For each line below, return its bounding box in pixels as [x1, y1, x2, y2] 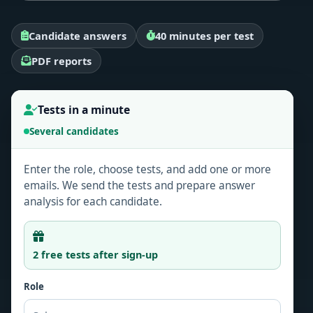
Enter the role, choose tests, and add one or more [24, 162, 271, 177]
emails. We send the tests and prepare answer [24, 178, 255, 193]
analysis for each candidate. [24, 194, 162, 209]
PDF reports [31, 53, 92, 68]
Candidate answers [29, 28, 126, 43]
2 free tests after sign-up [33, 248, 158, 261]
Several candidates [29, 124, 119, 138]
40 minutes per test [155, 28, 254, 43]
